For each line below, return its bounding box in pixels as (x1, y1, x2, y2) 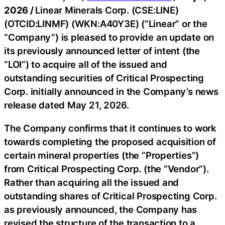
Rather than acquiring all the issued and (4, 176, 179, 188)
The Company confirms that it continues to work (4, 122, 216, 134)
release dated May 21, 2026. (4, 99, 130, 110)
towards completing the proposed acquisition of (4, 136, 216, 147)
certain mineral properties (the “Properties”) (4, 149, 199, 161)
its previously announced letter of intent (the (4, 45, 200, 56)
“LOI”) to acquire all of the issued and (4, 59, 167, 70)
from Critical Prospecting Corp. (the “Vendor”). (4, 163, 209, 174)
